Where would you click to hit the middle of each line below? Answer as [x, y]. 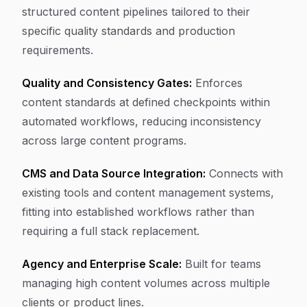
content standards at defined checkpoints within [146, 102]
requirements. [58, 50]
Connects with [244, 173]
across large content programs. [104, 140]
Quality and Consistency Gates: [107, 83]
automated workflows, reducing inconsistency [142, 121]
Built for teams [221, 264]
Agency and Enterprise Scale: [102, 264]
